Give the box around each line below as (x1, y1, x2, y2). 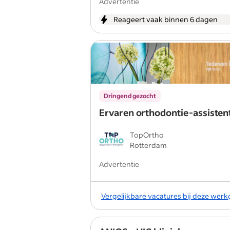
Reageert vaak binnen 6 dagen (113, 14, 218, 24)
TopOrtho (130, 130, 164, 140)
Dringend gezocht (104, 92, 156, 100)
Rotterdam (130, 140, 167, 150)
